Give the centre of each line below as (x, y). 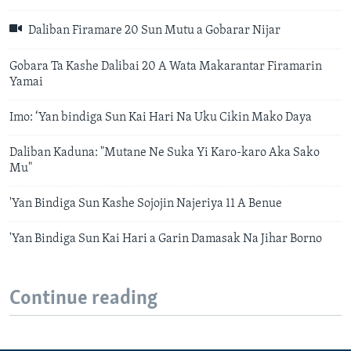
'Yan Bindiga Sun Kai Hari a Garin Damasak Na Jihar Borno (166, 239)
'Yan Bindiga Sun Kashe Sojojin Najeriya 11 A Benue (146, 203)
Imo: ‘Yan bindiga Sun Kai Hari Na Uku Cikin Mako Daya (162, 117)
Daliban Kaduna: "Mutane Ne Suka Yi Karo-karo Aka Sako (165, 152)
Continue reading (83, 299)
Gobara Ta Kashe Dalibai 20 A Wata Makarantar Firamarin (166, 66)
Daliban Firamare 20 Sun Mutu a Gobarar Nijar (153, 31)
